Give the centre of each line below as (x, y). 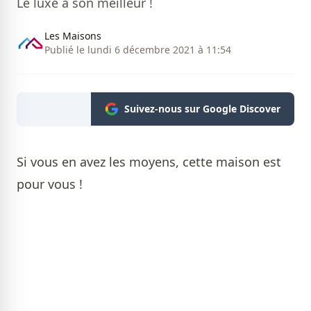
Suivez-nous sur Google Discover (202, 109)
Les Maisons (73, 36)
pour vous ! (51, 184)
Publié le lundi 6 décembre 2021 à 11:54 (138, 50)
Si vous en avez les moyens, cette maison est (149, 162)
